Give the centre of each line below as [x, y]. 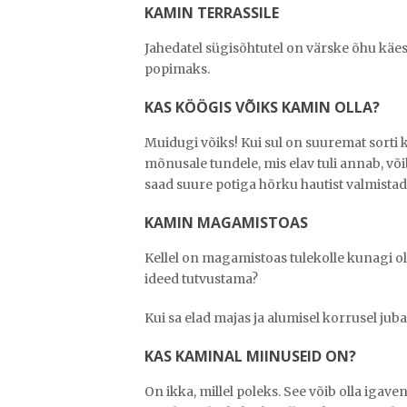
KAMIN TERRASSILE [212, 13]
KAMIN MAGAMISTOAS [226, 223]
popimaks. [177, 69]
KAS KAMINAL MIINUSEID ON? [250, 357]
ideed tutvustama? [201, 279]
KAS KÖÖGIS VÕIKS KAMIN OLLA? [262, 108]
